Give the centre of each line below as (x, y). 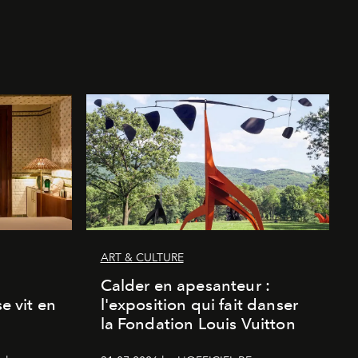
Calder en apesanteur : (185, 285)
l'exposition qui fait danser (199, 304)
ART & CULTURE (142, 257)
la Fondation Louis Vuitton (198, 323)
